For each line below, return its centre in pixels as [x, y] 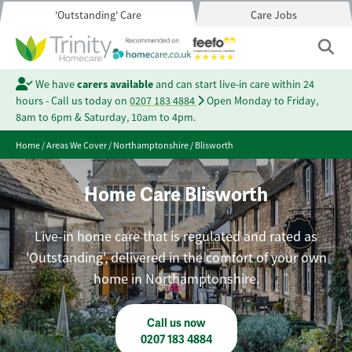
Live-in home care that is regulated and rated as [176, 236]
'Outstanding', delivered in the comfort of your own [176, 258]
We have [55, 84]
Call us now [176, 323]
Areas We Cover [77, 145]
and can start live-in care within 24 [233, 84]
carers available [115, 84]
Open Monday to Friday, [261, 101]
